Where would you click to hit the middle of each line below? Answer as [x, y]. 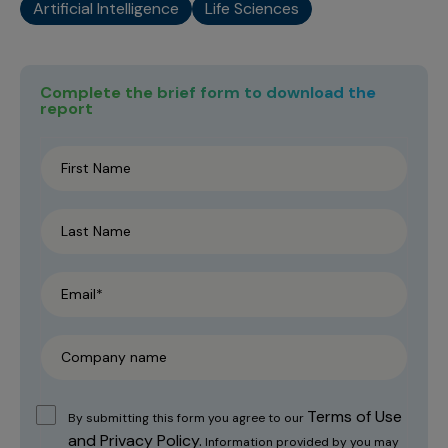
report [66, 108]
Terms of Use [354, 416]
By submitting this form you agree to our [187, 417]
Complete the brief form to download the [208, 92]
